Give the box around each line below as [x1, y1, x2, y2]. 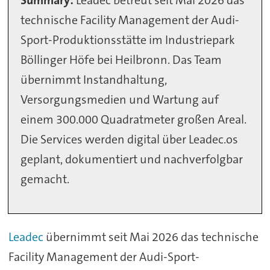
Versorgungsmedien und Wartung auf [20, 92, 219, 108]
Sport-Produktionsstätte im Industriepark [20, 32, 236, 48]
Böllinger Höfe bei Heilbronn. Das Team [20, 52, 222, 68]
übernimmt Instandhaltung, [20, 72, 168, 88]
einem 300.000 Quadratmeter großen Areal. [20, 111, 247, 128]
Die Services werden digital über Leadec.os [20, 131, 239, 148]
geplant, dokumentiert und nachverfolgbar [20, 151, 243, 168]
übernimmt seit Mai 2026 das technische [43, 228, 259, 245]
